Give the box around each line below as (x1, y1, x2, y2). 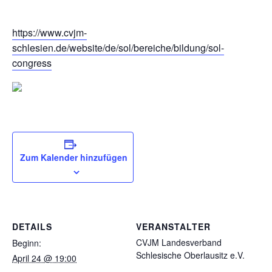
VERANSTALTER (136, 220, 211, 233)
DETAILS (12, 220, 52, 233)
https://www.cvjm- (12, 25, 87, 40)
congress (12, 56, 52, 70)
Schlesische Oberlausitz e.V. (136, 249, 245, 262)
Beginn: (12, 237, 41, 250)
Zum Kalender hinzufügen (20, 151, 127, 164)
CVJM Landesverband (136, 236, 222, 249)
